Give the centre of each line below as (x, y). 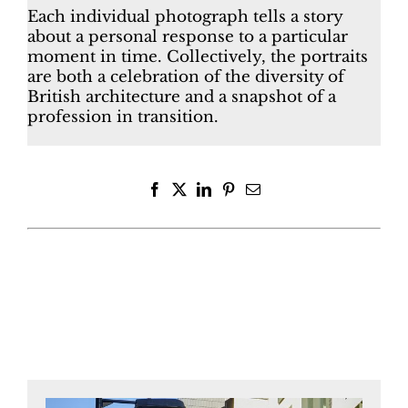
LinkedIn (237, 189)
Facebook (189, 189)
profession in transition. (122, 117)
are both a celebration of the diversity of (185, 77)
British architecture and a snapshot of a (181, 97)
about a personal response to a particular (187, 37)
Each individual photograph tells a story (184, 17)
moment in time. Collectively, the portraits (197, 57)
